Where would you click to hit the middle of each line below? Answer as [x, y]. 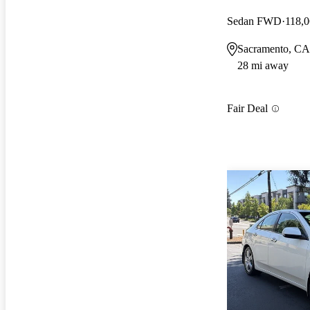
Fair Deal [247, 109]
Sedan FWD [254, 21]
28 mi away [263, 65]
